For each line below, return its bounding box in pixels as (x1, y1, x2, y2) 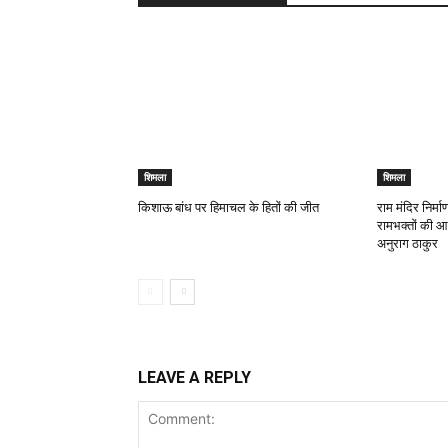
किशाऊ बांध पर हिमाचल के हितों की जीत (138, 200, 319, 216)
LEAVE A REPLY (138, 368, 251, 388)
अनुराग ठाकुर (376, 236, 438, 252)
